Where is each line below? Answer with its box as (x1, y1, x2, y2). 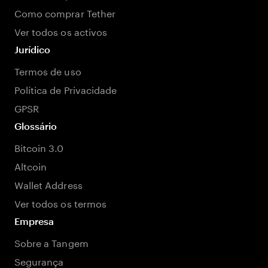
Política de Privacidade (14, 81, 117, 96)
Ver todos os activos (14, 23, 107, 38)
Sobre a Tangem (14, 234, 89, 249)
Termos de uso (14, 63, 81, 78)
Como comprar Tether (14, 5, 115, 20)
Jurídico (14, 44, 51, 55)
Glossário (14, 120, 57, 132)
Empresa (14, 215, 54, 227)
